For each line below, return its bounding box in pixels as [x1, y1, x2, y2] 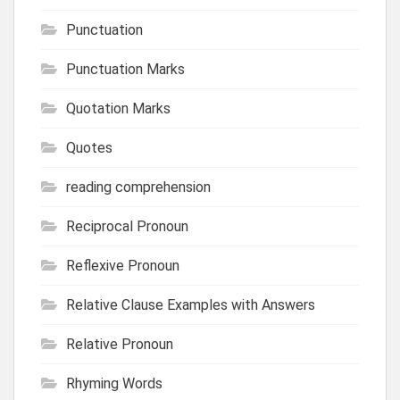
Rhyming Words [66, 374, 162, 392]
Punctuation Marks [66, 60, 185, 78]
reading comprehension [66, 178, 211, 196]
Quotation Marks [66, 99, 171, 117]
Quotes [66, 138, 112, 156]
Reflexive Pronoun [66, 256, 179, 274]
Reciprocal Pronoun [66, 217, 188, 235]
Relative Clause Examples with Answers [66, 296, 315, 313]
